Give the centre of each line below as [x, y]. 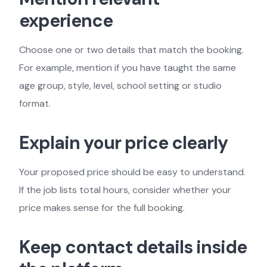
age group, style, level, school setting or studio [120, 86]
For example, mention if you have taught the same [128, 68]
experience [66, 21]
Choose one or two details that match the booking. [131, 50]
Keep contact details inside [133, 247]
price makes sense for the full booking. [102, 208]
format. [35, 103]
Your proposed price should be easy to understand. [132, 172]
